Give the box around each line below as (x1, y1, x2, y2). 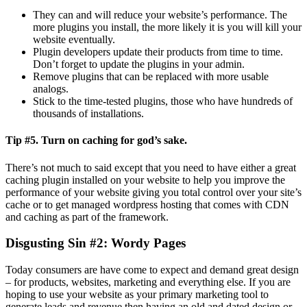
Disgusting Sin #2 (5, 236, 103, 251)
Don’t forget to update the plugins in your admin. (33, 58, 245, 71)
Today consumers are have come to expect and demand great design (5, 264, 299, 276)
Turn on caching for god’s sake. (38, 134, 187, 147)
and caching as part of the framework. (5, 210, 169, 223)
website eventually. (33, 34, 115, 46)
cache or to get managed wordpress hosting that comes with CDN (5, 198, 289, 210)
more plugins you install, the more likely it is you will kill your (33, 21, 302, 34)
